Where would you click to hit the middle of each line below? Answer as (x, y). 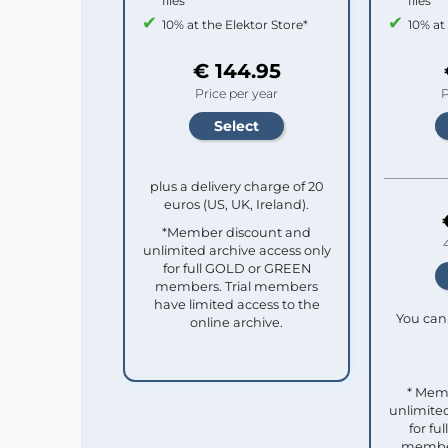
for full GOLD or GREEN (236, 268)
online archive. (236, 322)
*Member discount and (236, 232)
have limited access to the (236, 304)
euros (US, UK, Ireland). (236, 204)
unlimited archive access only (236, 250)
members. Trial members (236, 286)
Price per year (236, 93)
